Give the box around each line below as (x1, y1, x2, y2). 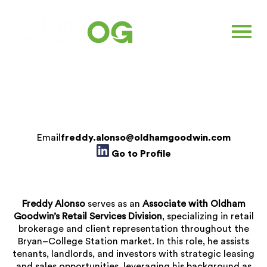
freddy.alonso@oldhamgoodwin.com (60, 133, 231, 143)
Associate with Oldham (142, 198, 246, 209)
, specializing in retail (162, 211, 254, 221)
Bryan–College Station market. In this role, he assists (18, 236, 249, 246)
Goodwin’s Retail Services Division (13, 211, 162, 221)
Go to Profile (111, 149, 171, 159)
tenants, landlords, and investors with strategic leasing (13, 249, 254, 259)
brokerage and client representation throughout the (18, 223, 249, 234)
